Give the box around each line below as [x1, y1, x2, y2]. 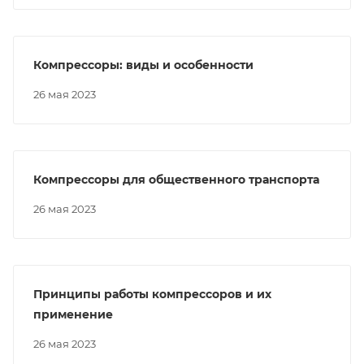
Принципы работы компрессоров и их [33, 287, 271, 301]
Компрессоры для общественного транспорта [33, 172, 319, 187]
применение [33, 307, 113, 322]
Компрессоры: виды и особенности [33, 58, 253, 72]
